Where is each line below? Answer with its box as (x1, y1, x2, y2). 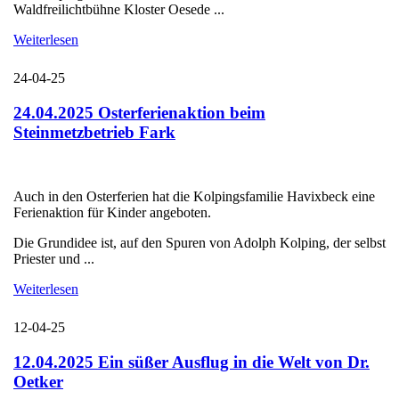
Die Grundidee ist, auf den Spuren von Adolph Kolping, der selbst (13, 235, 386, 251)
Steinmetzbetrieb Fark (13, 122, 175, 142)
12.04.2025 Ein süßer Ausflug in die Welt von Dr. (13, 353, 370, 372)
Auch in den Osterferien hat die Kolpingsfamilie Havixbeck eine (13, 189, 375, 205)
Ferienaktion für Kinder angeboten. (13, 205, 215, 221)
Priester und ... (13, 251, 94, 267)
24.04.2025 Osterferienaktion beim (13, 102, 265, 122)
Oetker (13, 372, 63, 392)
